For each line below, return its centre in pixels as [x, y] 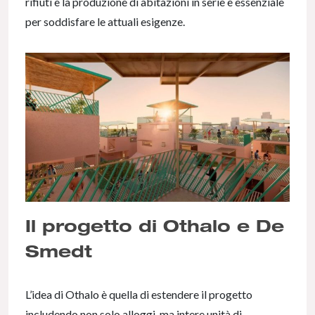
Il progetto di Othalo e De [155, 225]
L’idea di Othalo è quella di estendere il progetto [139, 294]
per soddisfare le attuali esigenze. [105, 22]
